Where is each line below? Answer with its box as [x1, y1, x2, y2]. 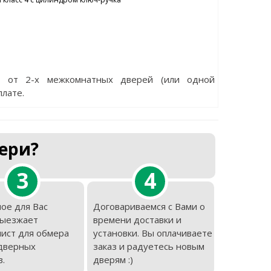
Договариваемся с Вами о [93, 200, 205, 212]
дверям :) [93, 253, 133, 266]
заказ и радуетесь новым [93, 240, 204, 252]
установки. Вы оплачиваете [93, 227, 212, 239]
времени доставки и [93, 214, 181, 226]
